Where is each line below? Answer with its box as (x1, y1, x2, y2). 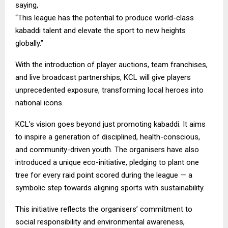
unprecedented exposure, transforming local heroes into (15, 85, 204, 95)
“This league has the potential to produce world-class (15, 13, 194, 22)
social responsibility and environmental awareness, (15, 217, 185, 226)
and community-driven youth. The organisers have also (15, 145, 199, 154)
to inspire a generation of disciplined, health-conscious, (15, 132, 200, 141)
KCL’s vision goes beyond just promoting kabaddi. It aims (15, 119, 206, 129)
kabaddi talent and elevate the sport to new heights (15, 25, 186, 35)
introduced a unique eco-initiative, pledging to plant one (15, 157, 199, 167)
